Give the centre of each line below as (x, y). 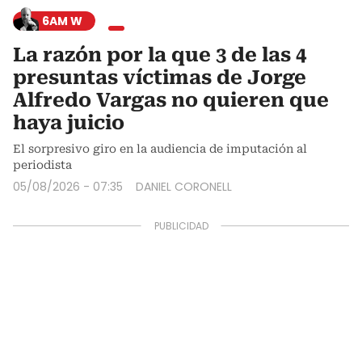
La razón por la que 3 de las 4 (160, 55)
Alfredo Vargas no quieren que (171, 100)
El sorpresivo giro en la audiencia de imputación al (160, 148)
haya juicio (69, 122)
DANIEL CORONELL (184, 186)
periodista (42, 164)
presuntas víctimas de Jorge (160, 77)
